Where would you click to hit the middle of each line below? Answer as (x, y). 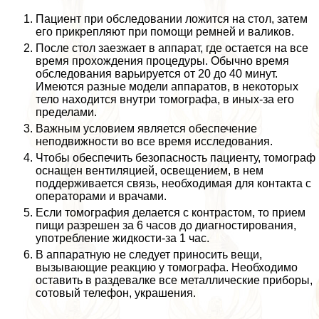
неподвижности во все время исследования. (154, 141)
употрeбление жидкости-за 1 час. (122, 238)
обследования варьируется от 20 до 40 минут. (157, 73)
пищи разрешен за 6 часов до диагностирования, (166, 225)
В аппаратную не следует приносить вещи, (149, 254)
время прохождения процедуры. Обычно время (162, 61)
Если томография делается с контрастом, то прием (171, 212)
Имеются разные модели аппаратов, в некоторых (167, 86)
